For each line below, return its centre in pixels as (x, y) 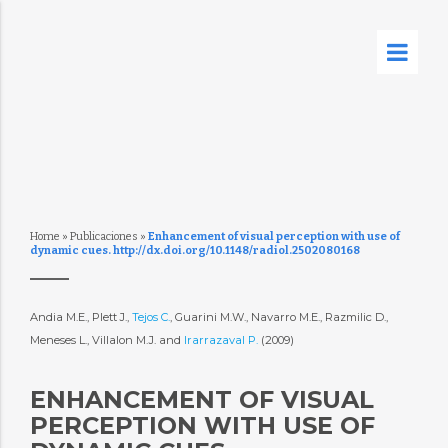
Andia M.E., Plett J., (80, 317)
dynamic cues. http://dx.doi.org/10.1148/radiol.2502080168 (194, 250)
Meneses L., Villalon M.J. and (106, 340)
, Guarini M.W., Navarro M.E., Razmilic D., (278, 317)
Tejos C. (150, 317)
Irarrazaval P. (222, 340)
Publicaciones (103, 236)
